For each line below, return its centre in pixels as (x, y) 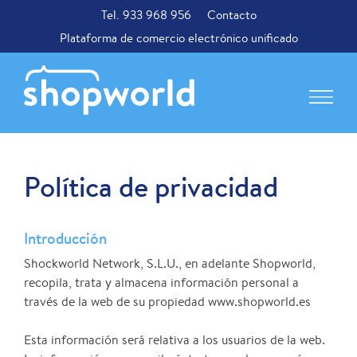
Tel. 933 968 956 (146, 15)
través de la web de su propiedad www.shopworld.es (167, 302)
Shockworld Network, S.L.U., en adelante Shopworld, (170, 264)
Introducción (65, 239)
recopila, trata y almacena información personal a (161, 283)
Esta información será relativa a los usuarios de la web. (175, 340)
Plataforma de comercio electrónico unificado (178, 38)
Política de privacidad (151, 187)
